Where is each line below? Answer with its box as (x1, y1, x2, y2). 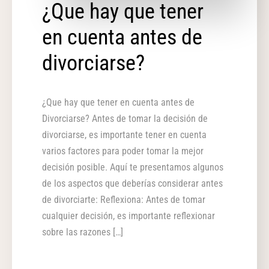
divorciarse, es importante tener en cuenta (42, 129, 207, 141)
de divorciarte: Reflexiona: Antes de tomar (42, 194, 205, 206)
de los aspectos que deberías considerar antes (42, 178, 223, 190)
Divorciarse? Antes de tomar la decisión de (42, 113, 208, 125)
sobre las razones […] (42, 226, 123, 238)
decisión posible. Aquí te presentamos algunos (42, 162, 223, 174)
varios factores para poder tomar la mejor (42, 145, 204, 157)
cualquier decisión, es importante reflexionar (42, 210, 215, 222)
